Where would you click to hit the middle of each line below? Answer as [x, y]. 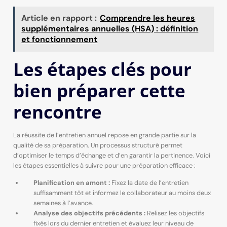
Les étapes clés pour [102, 69]
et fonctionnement [60, 40]
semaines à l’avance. [63, 203]
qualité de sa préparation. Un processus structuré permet [98, 145]
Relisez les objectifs [175, 213]
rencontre [57, 111]
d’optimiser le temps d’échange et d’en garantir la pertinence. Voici [111, 155]
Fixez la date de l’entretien [149, 183]
